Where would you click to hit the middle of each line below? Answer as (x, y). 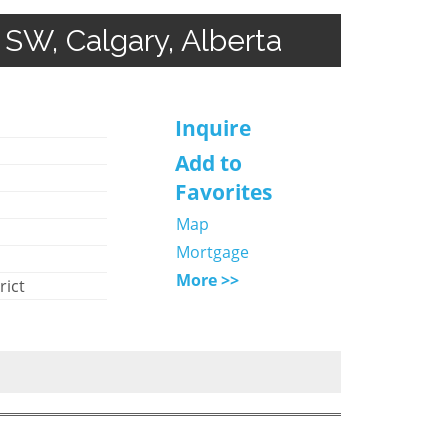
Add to (208, 162)
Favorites (223, 191)
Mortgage (212, 251)
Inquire (212, 127)
